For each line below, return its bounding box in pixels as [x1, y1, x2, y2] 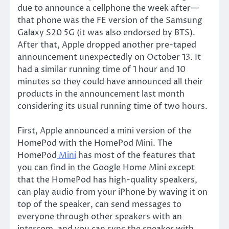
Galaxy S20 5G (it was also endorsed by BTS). [17, 27, 195, 38]
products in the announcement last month [17, 88, 185, 100]
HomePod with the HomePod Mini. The [17, 137, 172, 149]
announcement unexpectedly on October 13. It [17, 51, 201, 63]
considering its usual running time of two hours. [17, 100, 208, 112]
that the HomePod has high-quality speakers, [17, 174, 197, 186]
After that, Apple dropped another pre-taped [17, 39, 196, 51]
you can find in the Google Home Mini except [17, 162, 195, 173]
